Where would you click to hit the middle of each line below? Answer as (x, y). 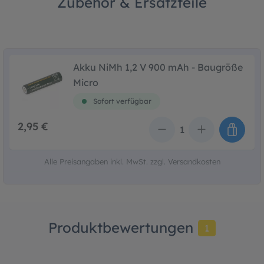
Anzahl (147, 134)
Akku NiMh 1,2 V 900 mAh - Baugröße (158, 67)
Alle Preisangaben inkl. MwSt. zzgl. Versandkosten (132, 161)
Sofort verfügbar (121, 101)
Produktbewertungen (121, 227)
